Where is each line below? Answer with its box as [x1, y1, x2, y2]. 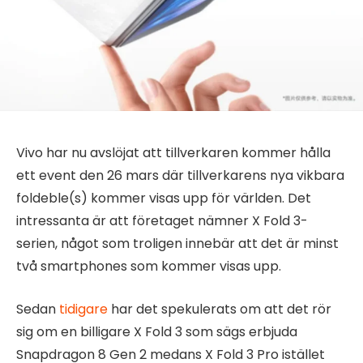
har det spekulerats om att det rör [108, 299, 331, 318]
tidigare [59, 299, 108, 318]
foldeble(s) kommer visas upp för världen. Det [16, 189, 311, 208]
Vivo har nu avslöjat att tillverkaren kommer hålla [16, 143, 331, 163]
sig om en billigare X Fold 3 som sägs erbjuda [16, 322, 297, 341]
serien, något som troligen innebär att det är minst [16, 234, 339, 254]
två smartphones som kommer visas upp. [16, 257, 281, 276]
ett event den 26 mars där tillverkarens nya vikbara [16, 166, 344, 186]
